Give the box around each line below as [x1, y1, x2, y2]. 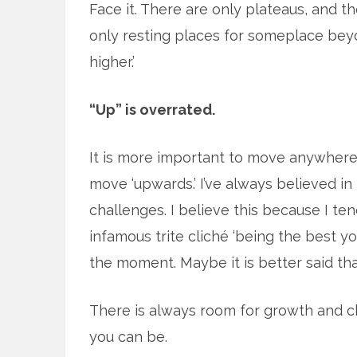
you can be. [89, 328, 167, 346]
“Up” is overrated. [89, 101, 215, 119]
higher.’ [89, 53, 135, 71]
